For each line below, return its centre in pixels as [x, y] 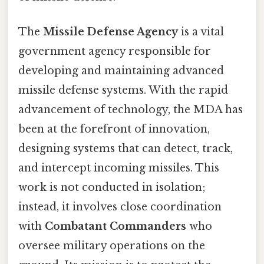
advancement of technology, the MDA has [131, 110]
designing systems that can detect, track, [126, 149]
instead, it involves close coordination [120, 207]
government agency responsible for [115, 52]
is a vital [201, 32]
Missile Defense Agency [110, 32]
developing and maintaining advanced [121, 71]
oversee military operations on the [112, 246]
